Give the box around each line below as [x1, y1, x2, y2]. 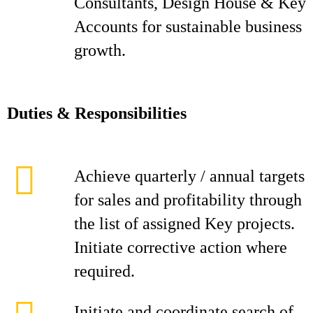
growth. [74, 41, 126, 59]
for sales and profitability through [74, 191, 302, 209]
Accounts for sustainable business [74, 17, 302, 36]
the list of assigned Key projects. [74, 214, 295, 233]
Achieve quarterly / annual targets [74, 167, 305, 185]
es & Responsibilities [38, 104, 187, 122]
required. [74, 262, 135, 280]
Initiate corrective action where [74, 238, 287, 256]
